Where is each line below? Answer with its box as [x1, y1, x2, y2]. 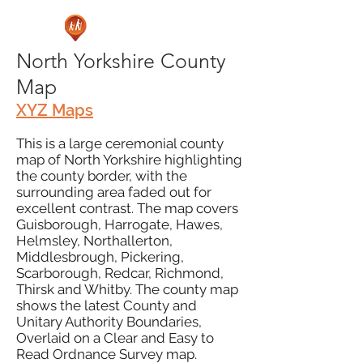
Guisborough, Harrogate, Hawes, [16, 216, 223, 233]
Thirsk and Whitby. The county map [16, 281, 238, 297]
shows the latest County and [16, 297, 197, 314]
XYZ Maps [16, 100, 93, 120]
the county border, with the [16, 168, 187, 184]
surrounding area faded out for [16, 184, 211, 200]
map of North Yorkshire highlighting [16, 152, 242, 168]
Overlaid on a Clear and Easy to [16, 330, 214, 346]
